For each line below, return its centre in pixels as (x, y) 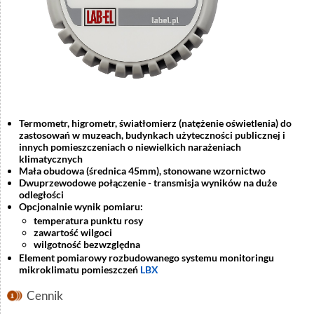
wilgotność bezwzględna (87, 244)
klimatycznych (51, 158)
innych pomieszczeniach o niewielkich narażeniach (130, 146)
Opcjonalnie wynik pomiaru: (81, 206)
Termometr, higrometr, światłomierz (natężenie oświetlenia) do (155, 123)
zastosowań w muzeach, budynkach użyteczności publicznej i (152, 135)
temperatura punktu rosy (88, 220)
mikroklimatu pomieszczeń (80, 270)
